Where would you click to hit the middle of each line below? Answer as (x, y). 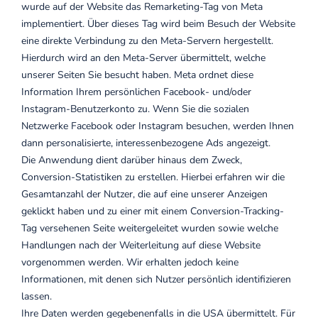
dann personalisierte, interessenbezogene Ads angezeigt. (146, 143)
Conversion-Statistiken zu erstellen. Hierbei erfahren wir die (153, 177)
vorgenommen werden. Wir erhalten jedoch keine (130, 262)
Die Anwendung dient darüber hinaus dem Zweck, (132, 160)
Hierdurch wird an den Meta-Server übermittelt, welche (143, 58)
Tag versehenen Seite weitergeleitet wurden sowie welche (150, 228)
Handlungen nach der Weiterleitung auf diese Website (141, 245)
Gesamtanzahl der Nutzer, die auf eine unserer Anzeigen (144, 194)
